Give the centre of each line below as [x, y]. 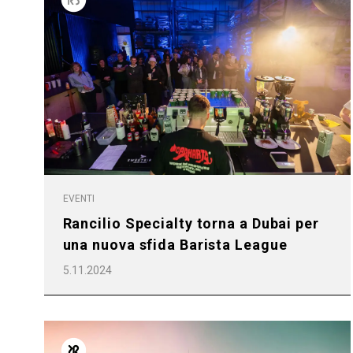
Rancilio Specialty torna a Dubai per [191, 223]
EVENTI [78, 198]
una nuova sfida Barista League [175, 244]
